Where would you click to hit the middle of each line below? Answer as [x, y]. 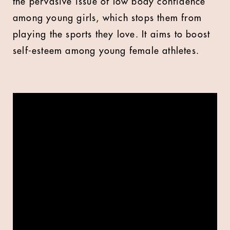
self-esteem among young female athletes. [106, 51]
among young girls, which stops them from [108, 18]
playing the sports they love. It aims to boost [112, 34]
